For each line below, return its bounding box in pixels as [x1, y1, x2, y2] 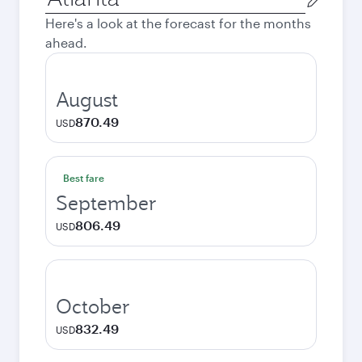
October [56, 293, 130, 319]
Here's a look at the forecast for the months [45, 15, 311, 31]
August [56, 86, 118, 112]
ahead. [45, 35, 87, 50]
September [56, 190, 157, 216]
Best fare [63, 172, 104, 183]
